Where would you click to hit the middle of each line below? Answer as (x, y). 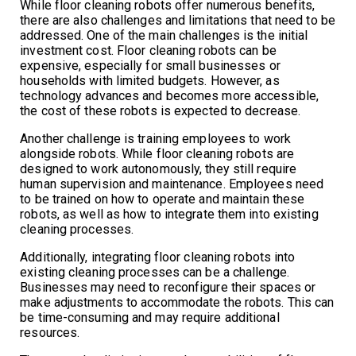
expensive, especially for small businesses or (150, 65)
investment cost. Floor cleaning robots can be (148, 50)
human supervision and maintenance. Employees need (172, 184)
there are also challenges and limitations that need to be (178, 20)
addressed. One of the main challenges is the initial (164, 35)
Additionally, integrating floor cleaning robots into (158, 257)
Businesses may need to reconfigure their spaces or (168, 287)
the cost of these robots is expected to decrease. (161, 110)
